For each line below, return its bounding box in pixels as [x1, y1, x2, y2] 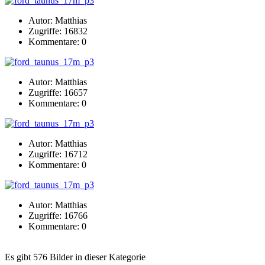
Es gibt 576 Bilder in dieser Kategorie [5, 251, 146, 262]
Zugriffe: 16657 [28, 87, 88, 98]
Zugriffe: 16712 [28, 148, 88, 159]
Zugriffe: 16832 [28, 25, 88, 36]
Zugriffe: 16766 [28, 210, 88, 221]
